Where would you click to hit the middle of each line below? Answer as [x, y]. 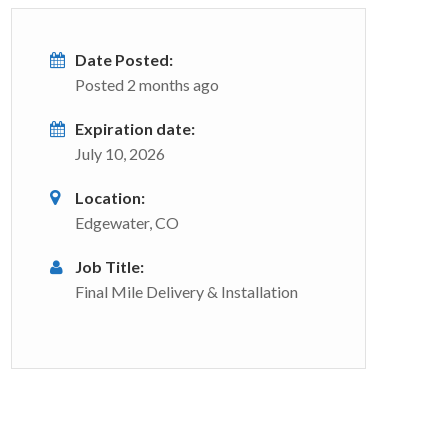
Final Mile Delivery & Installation [186, 291]
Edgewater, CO [127, 222]
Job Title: [109, 266]
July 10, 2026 [120, 153]
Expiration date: [135, 128]
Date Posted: [124, 59]
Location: [110, 197]
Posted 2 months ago [147, 84]
